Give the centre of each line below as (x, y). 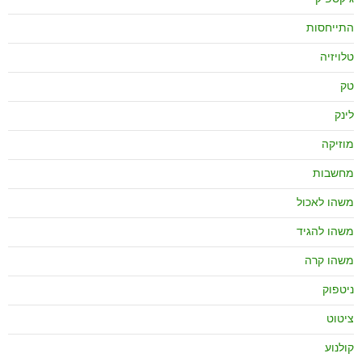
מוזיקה (338, 145)
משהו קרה (329, 261)
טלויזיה (337, 58)
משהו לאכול (325, 203)
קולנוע (339, 349)
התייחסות (330, 29)
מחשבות (333, 174)
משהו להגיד (325, 232)
